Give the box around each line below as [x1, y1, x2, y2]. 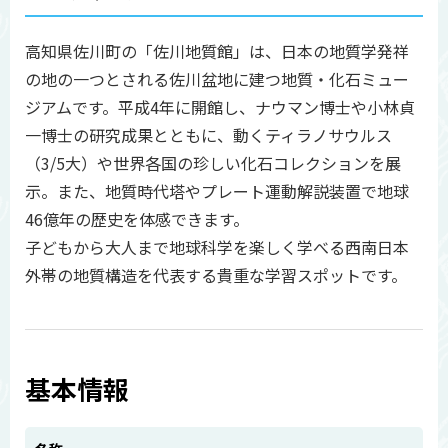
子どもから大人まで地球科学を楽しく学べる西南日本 [25, 234, 409, 259]
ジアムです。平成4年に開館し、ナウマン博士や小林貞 [25, 94, 415, 119]
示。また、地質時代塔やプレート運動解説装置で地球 [25, 178, 409, 203]
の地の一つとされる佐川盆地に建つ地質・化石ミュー [25, 66, 409, 91]
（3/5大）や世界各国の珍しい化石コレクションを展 [25, 150, 401, 175]
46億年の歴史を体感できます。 [25, 206, 249, 231]
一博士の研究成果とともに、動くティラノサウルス [25, 122, 392, 147]
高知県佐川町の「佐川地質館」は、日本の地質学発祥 [25, 38, 409, 63]
